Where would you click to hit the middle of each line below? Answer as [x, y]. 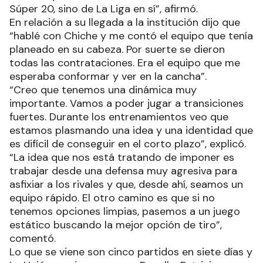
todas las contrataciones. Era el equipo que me [125, 63]
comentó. [33, 239]
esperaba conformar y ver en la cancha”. [108, 77]
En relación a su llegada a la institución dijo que [125, 23]
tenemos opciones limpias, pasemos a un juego [125, 212]
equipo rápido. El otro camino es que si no [112, 198]
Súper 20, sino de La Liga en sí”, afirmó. [104, 9]
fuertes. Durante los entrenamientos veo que [119, 117]
